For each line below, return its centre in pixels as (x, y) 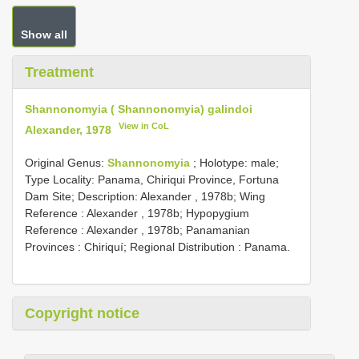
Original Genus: (66, 162)
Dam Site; (50, 196)
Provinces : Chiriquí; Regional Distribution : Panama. (157, 246)
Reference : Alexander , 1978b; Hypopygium (137, 213)
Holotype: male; (239, 162)
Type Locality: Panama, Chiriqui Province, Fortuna (152, 179)
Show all (44, 34)
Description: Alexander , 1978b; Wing (170, 196)
